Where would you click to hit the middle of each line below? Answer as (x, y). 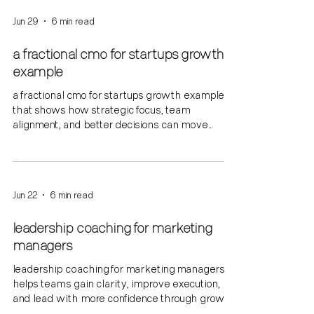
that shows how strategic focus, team (102, 110)
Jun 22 (25, 195)
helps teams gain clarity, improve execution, (116, 284)
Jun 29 (26, 21)
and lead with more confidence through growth (124, 298)
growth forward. (52, 139)
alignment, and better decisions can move (110, 124)
